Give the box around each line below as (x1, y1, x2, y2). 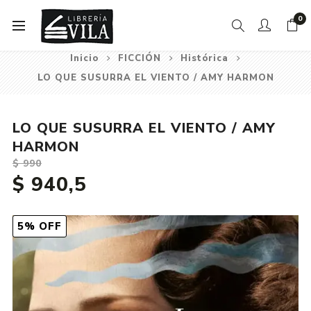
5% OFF (17, 219, 62, 234)
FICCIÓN (118, 52, 161, 65)
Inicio (70, 52, 99, 65)
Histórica (180, 52, 228, 65)
